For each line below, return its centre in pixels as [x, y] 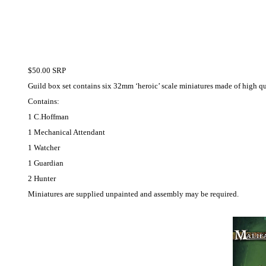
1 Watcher [44, 148]
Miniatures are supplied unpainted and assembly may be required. [133, 194]
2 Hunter [42, 179]
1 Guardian [46, 163]
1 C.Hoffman [48, 117]
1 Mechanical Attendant [66, 132]
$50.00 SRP [47, 71]
